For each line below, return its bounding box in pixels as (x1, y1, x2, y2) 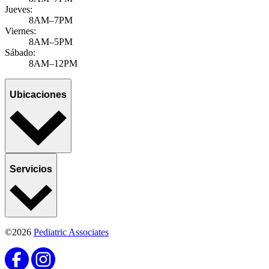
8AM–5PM (29, 36, 73, 47)
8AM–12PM (29, 58, 77, 68)
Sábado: (5, 47, 35, 58)
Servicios (10, 164, 52, 175)
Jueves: (5, 4, 32, 14)
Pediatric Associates (34, 226, 109, 237)
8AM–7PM (29, 14, 73, 25)
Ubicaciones (10, 89, 67, 100)
